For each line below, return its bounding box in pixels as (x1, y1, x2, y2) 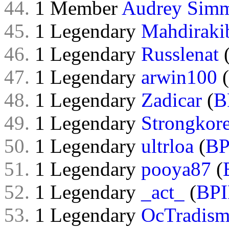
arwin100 (141, 66, 217, 88)
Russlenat (141, 43, 219, 65)
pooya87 (141, 158, 211, 180)
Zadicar (141, 89, 202, 111)
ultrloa (141, 135, 194, 157)
